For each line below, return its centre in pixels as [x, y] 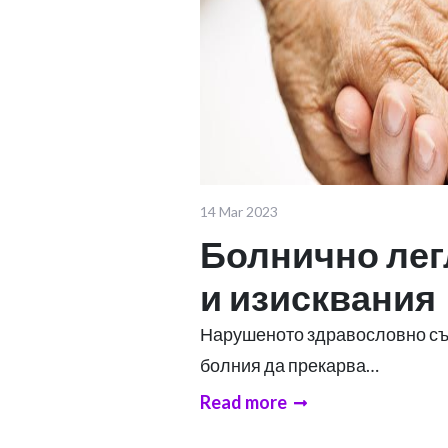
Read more [243, 401]
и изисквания [318, 296]
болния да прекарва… [289, 364]
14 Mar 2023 [239, 211]
